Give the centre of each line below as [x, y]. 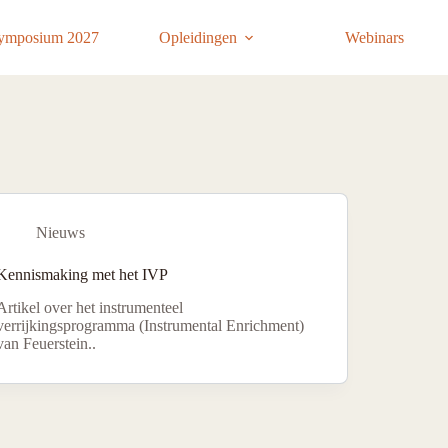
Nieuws [61, 232]
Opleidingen [197, 37]
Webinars [374, 37]
